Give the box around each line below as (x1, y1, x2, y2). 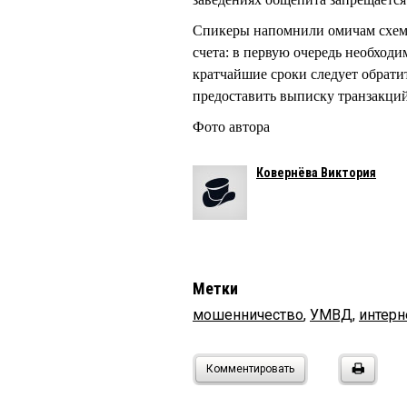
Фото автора (193, 118, 270, 134)
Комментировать (206, 362, 294, 375)
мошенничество (193, 305, 303, 323)
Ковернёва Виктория (256, 164, 376, 180)
